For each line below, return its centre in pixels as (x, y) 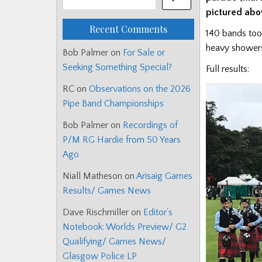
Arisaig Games (164, 176)
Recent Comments (128, 29)
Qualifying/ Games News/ (114, 242)
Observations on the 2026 (140, 89)
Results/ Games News (107, 191)
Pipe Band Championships (113, 104)
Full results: (227, 69)
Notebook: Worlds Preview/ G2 (125, 227)
